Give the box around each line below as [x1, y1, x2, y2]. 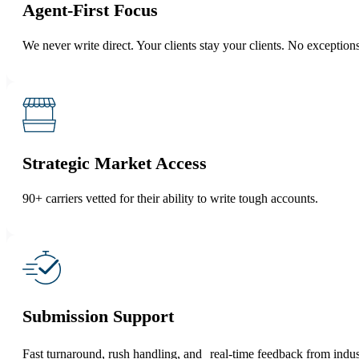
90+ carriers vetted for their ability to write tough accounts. [22, 191, 318, 205]
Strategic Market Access [22, 152, 207, 173]
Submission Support [22, 305, 174, 326]
